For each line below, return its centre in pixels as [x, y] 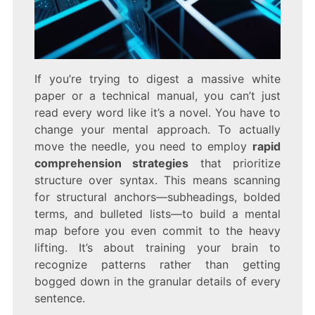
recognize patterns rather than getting [157, 264]
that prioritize [235, 163]
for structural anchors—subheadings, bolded [157, 197]
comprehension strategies [111, 163]
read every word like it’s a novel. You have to [157, 112]
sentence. [59, 298]
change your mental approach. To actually [157, 129]
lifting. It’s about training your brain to [157, 247]
